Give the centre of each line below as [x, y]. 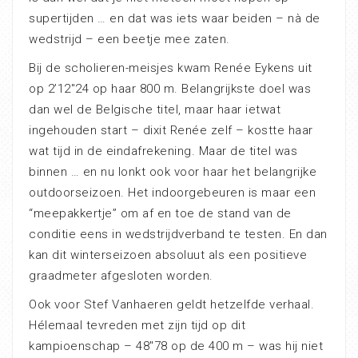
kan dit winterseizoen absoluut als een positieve [168, 255]
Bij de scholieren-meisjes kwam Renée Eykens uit [171, 68]
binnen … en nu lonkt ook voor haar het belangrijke [173, 172]
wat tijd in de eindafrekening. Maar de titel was [163, 151]
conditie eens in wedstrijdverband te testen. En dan [178, 235]
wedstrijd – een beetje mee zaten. [129, 40]
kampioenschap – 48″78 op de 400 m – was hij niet [176, 346]
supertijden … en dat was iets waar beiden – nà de [175, 19]
